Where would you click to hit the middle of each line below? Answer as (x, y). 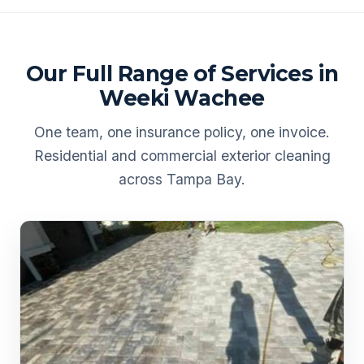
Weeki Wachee (182, 98)
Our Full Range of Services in (182, 74)
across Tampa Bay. (182, 179)
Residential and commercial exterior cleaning (182, 156)
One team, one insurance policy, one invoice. (182, 132)
